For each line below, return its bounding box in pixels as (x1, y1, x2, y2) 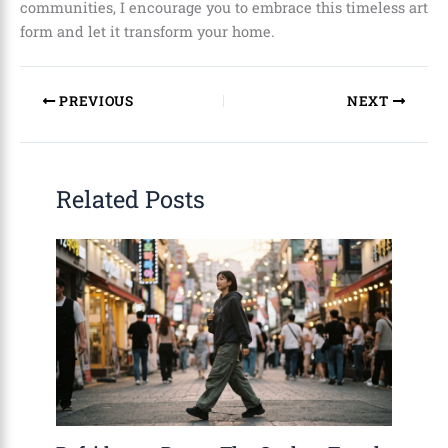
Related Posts (56, 182, 206, 214)
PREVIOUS (55, 92, 134, 111)
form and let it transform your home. (20, 22, 275, 42)
